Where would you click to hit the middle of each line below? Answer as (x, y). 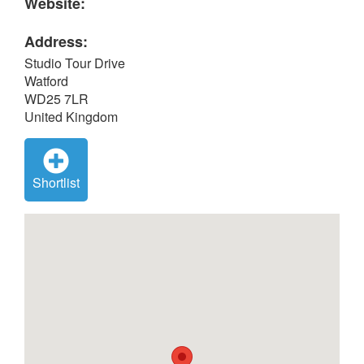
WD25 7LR (56, 99)
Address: (56, 41)
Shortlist (56, 182)
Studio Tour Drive (75, 63)
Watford (46, 81)
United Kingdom (71, 117)
